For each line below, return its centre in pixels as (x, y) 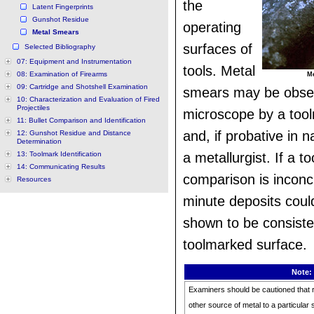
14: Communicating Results (61, 166)
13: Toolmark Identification (59, 154)
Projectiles (33, 108)
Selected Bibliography (60, 47)
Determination (39, 141)
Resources (34, 179)
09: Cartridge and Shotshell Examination (82, 87)
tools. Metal (219, 71)
